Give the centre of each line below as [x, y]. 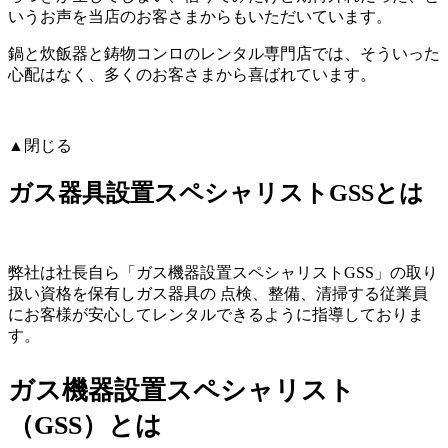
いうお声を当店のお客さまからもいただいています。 [200, 17]
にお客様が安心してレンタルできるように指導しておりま [216, 315]
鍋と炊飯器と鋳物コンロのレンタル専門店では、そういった [224, 54]
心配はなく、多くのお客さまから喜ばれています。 [192, 75]
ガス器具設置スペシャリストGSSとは [216, 193]
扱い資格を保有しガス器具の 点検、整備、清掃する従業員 [218, 294]
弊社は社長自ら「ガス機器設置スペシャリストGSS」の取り [223, 273]
